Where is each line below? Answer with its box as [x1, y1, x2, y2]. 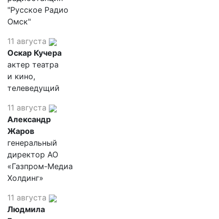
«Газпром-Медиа [7, 161, 73, 171]
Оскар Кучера [7, 48, 62, 58]
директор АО [7, 150, 58, 159]
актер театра [7, 60, 59, 69]
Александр [7, 114, 51, 124]
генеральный [7, 138, 57, 148]
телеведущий [7, 83, 60, 93]
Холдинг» [7, 173, 44, 183]
